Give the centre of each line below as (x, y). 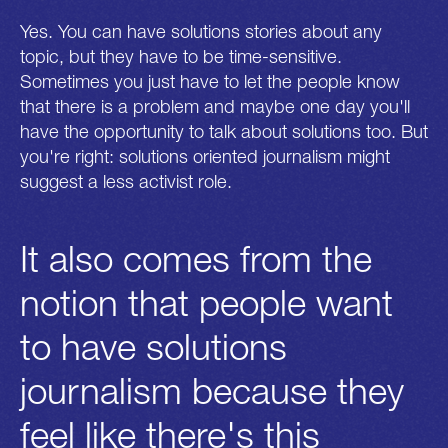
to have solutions (153, 345)
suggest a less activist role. (126, 180)
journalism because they (212, 389)
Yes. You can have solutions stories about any (201, 30)
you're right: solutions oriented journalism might (205, 155)
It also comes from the (196, 257)
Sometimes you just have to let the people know (210, 80)
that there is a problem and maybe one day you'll (215, 105)
